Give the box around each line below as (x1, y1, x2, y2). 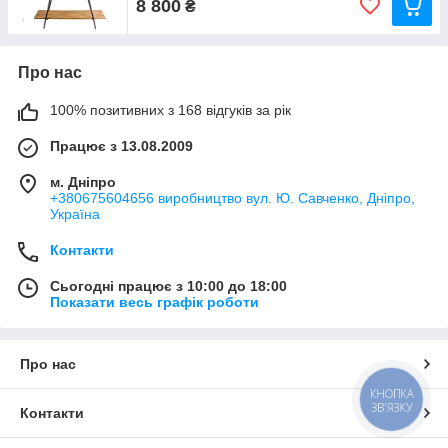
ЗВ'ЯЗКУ (370, 399, 413, 415)
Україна (50, 206, 100, 222)
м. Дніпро (50, 174, 116, 190)
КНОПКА (370, 386, 414, 402)
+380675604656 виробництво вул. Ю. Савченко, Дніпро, (50, 190, 415, 206)
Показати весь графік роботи (50, 294, 259, 310)
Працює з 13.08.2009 (50, 138, 193, 154)
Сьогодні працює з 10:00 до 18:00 (50, 278, 287, 294)
